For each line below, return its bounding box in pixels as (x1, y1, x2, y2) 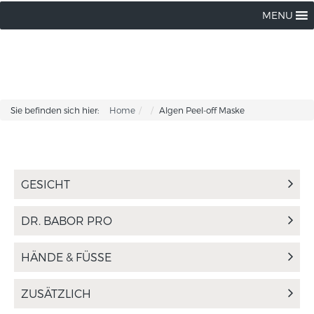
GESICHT (21, 177, 70, 191)
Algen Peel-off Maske (159, 105, 245, 115)
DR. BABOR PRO (21, 214, 112, 227)
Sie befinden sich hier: (11, 105, 99, 115)
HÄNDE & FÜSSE (21, 250, 104, 264)
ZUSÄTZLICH (21, 287, 91, 300)
